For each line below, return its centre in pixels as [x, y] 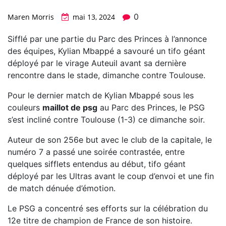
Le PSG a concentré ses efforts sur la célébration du [108, 209]
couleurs [25, 108]
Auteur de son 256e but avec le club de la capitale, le [110, 140]
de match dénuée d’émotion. [62, 188]
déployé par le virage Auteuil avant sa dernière [97, 63]
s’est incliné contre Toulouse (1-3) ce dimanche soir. [106, 120]
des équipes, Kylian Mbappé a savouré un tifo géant [106, 51]
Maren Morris [31, 17]
